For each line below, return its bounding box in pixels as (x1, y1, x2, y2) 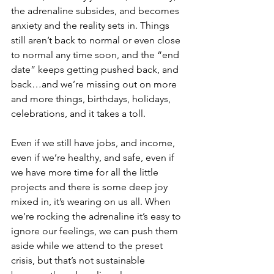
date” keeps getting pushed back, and (11, 64, 181, 75)
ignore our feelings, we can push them (11, 225, 180, 237)
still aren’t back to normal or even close (11, 34, 183, 46)
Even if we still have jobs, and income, (11, 137, 177, 149)
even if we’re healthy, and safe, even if (11, 152, 177, 163)
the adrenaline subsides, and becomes (11, 5, 182, 17)
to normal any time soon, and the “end (11, 49, 182, 61)
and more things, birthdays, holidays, (11, 93, 173, 105)
